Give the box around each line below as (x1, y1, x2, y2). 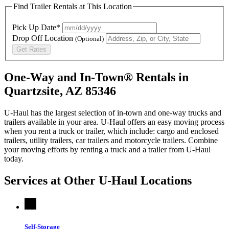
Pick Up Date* (12, 22, 60, 32)
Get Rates (16, 45, 47, 53)
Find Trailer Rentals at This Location (13, 2, 132, 11)
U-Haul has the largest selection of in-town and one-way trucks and (4, 108, 221, 118)
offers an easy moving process (125, 118, 224, 127)
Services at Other (4, 174, 99, 188)
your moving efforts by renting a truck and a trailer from (4, 145, 186, 154)
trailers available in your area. (4, 118, 101, 127)
